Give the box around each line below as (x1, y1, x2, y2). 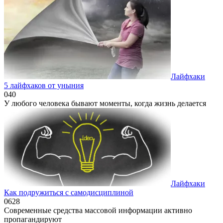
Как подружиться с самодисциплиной (4, 188, 133, 197)
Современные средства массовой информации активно (4, 206, 192, 215)
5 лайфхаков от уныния (4, 81, 84, 90)
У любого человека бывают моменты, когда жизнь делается (4, 99, 206, 108)
